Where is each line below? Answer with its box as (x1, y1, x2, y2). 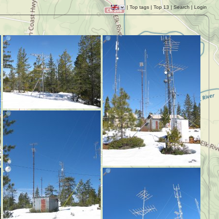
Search (174, 4, 190, 10)
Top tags (130, 4, 149, 10)
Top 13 (153, 4, 169, 10)
